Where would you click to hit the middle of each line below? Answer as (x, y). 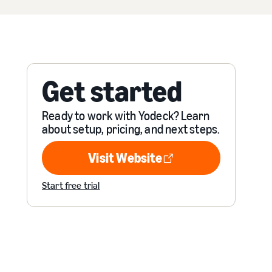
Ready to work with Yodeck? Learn (126, 116)
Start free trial (71, 185)
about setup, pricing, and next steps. (131, 129)
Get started (112, 91)
